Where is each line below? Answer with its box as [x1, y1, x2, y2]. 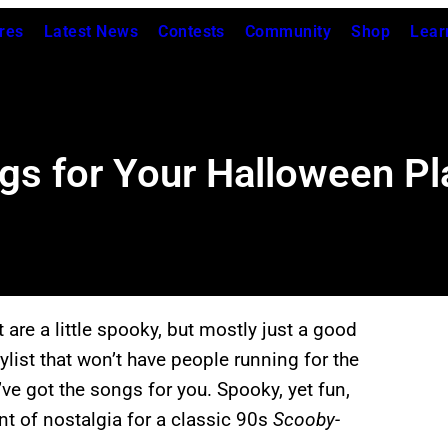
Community [244, 22, 332, 41]
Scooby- [273, 408, 340, 432]
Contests [158, 22, 225, 41]
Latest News [43, 22, 139, 41]
